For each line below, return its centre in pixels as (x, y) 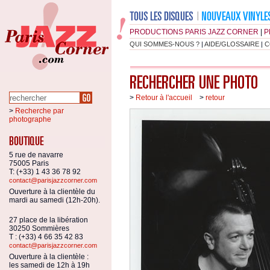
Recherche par (39, 111)
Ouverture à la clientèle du (52, 192)
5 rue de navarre (36, 155)
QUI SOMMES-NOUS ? (165, 44)
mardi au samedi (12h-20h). (55, 200)
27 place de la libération (49, 220)
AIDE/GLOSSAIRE (232, 44)
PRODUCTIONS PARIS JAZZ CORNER (194, 32)
